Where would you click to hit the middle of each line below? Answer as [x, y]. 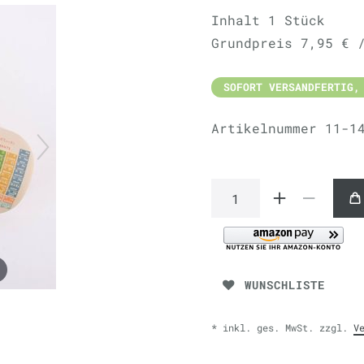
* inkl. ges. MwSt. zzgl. [282, 327]
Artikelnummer [268, 128]
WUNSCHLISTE [285, 285]
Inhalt [240, 20]
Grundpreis [256, 43]
